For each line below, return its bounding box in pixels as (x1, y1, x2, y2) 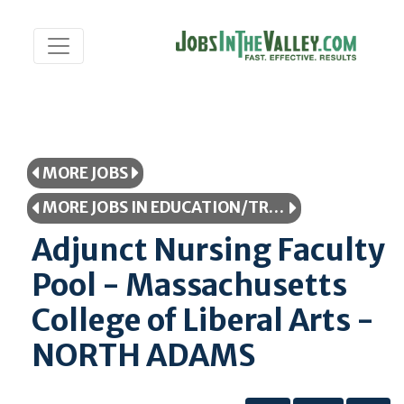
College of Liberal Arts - (32, 301, 374, 339)
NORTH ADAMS (32, 336, 256, 374)
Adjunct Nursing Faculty (32, 231, 385, 269)
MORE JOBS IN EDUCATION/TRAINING (269, 197, 284, 218)
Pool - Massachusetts (32, 266, 347, 304)
